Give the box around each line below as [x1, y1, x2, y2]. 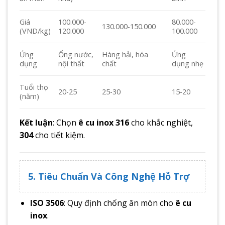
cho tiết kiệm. [33, 130, 85, 141]
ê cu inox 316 [78, 117, 129, 129]
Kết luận [20, 117, 53, 129]
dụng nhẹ [172, 59, 204, 69]
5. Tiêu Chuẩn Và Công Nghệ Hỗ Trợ [28, 170, 189, 182]
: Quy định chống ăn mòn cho [63, 197, 175, 208]
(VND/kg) [20, 26, 51, 36]
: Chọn [53, 117, 78, 129]
